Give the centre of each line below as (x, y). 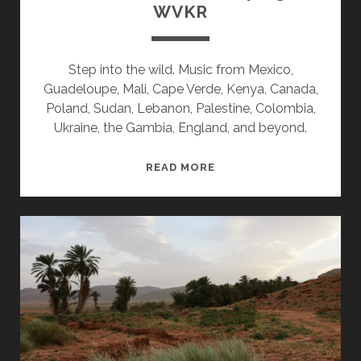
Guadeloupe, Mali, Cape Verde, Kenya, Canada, (180, 89)
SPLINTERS (248, 166)
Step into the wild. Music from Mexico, (180, 70)
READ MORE (180, 168)
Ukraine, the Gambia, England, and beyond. (180, 128)
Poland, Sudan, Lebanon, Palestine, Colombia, (180, 109)
